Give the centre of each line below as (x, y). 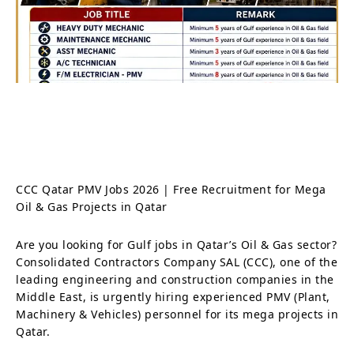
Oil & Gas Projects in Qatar (92, 206)
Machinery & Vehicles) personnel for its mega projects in (177, 314)
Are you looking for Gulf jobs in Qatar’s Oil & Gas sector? (176, 244)
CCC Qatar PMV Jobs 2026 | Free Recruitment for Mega (171, 189)
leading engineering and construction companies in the (175, 279)
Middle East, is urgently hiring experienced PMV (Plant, (173, 296)
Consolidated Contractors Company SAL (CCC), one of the (177, 262)
